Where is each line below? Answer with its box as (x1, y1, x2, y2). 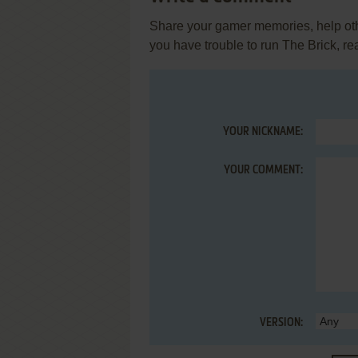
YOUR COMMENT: (224, 165, 303, 176)
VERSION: (260, 317, 303, 328)
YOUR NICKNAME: (223, 126, 303, 137)
